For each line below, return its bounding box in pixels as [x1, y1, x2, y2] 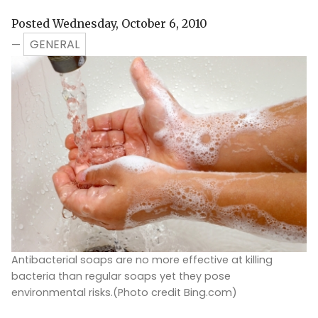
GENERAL [30, 35, 79, 53]
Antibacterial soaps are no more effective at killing [11, 253, 273, 268]
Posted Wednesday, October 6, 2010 [11, 16, 207, 31]
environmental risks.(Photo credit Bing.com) [11, 285, 237, 300]
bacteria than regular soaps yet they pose [11, 269, 231, 284]
